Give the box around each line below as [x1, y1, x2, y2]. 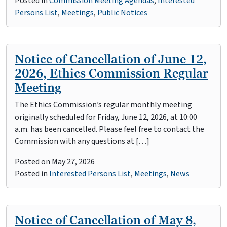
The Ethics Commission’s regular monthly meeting [15, 99, 192, 110]
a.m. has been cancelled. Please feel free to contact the [15, 124, 204, 135]
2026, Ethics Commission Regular [15, 65, 208, 81]
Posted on [15, 156, 52, 167]
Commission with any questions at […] [15, 136, 149, 147]
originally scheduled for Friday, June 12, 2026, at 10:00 [15, 111, 197, 123]
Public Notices [97, 7, 147, 18]
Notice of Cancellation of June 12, [15, 51, 207, 67]
